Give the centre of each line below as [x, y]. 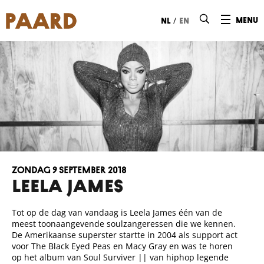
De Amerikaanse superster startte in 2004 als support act [125, 235]
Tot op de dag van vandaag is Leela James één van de [117, 212]
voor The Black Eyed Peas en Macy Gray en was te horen [122, 246]
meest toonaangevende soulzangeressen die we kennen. [124, 223]
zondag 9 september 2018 [69, 171]
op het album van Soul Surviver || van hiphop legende [120, 257]
